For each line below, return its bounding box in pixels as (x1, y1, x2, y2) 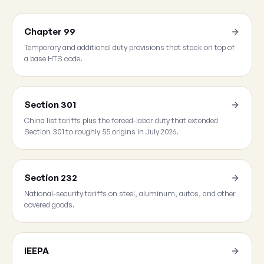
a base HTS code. (24, 54, 82, 63)
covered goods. (24, 200, 75, 209)
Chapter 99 (24, 26, 75, 37)
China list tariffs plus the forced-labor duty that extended (24, 115, 218, 125)
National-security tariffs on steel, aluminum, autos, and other (24, 189, 236, 198)
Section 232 (24, 172, 77, 183)
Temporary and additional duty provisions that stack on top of (24, 42, 235, 52)
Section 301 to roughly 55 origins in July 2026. (24, 127, 179, 136)
